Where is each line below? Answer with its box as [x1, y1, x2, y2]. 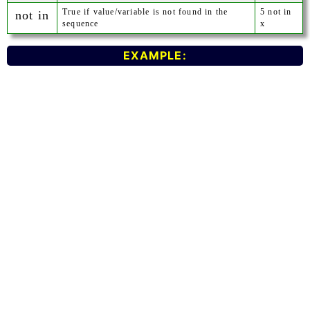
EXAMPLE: [123, 48, 187, 62]
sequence [62, 19, 99, 28]
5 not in [260, 7, 292, 17]
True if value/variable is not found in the [62, 7, 228, 17]
